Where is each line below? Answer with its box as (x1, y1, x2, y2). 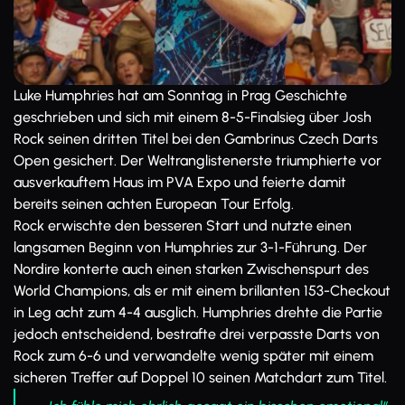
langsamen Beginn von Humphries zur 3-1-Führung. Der (14, 239, 367, 256)
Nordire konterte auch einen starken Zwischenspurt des (14, 260, 369, 278)
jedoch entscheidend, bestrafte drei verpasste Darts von (14, 325, 380, 343)
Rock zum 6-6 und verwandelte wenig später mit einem (14, 347, 373, 364)
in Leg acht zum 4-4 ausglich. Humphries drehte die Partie (14, 304, 382, 321)
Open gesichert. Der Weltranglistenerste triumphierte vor (14, 152, 381, 169)
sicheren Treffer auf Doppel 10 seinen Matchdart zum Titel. (14, 369, 387, 386)
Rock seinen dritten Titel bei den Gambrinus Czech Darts (14, 130, 378, 147)
